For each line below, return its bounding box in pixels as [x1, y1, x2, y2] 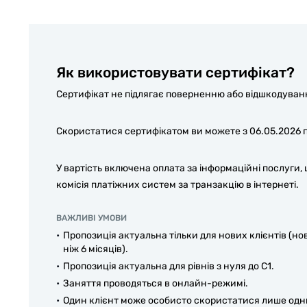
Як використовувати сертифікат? [56, 63, 295, 81]
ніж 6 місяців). [63, 243, 128, 255]
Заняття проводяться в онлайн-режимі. [63, 277, 248, 289]
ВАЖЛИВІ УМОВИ [56, 212, 127, 223]
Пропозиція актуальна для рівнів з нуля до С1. [63, 260, 274, 272]
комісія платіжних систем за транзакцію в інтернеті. [56, 178, 299, 191]
